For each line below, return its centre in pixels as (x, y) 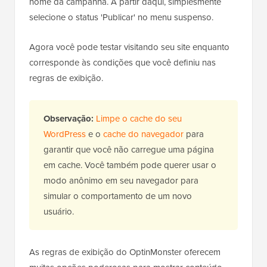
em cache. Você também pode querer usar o (130, 165)
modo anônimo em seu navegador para (121, 180)
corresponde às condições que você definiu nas (122, 62)
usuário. (59, 211)
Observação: (69, 118)
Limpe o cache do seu (139, 118)
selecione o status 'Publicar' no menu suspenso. (121, 17)
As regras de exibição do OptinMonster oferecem (125, 252)
